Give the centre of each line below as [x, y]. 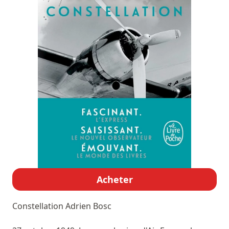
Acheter [114, 180]
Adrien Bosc [88, 206]
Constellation [39, 206]
